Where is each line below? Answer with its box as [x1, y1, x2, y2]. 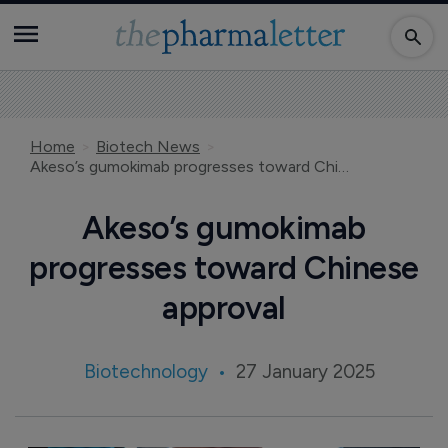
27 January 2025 [235, 360, 375, 383]
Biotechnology [83, 360, 208, 383]
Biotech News [96, 137, 200, 156]
